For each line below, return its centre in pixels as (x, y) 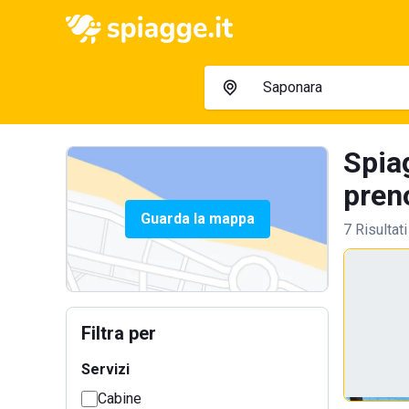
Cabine (120, 399)
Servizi (105, 369)
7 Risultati (375, 230)
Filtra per (119, 333)
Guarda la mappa (197, 219)
